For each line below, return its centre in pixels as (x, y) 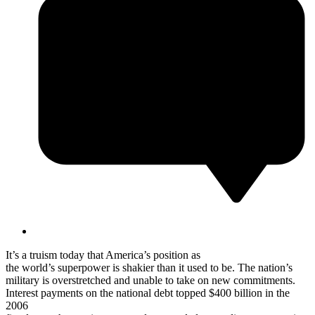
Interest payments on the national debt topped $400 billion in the (148, 292)
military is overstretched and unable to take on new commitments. (150, 280)
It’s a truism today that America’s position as (103, 255)
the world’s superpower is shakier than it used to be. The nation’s (149, 267)
